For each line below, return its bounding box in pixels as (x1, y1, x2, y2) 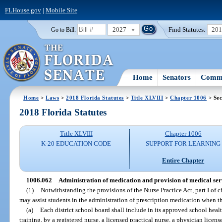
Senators (163, 73, 191, 81)
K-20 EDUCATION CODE (41, 140, 111, 148)
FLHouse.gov (4, 6, 41, 14)
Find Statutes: (168, 25, 206, 33)
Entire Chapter (162, 156, 205, 164)
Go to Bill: (51, 26, 76, 33)
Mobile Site (45, 6, 77, 14)
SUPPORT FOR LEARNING (146, 140, 221, 148)
